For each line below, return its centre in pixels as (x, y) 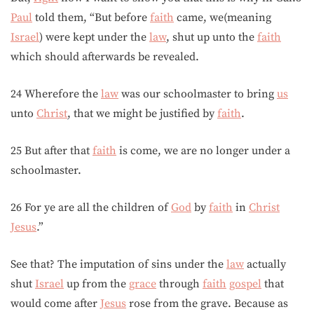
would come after (55, 303)
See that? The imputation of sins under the (118, 264)
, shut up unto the (212, 37)
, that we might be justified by (142, 114)
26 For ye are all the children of (91, 207)
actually (265, 264)
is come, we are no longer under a (203, 151)
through (179, 284)
